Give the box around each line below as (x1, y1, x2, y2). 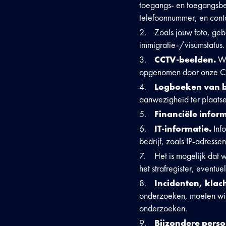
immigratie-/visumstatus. (139, 39, 224, 50)
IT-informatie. (154, 123, 213, 134)
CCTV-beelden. (154, 53, 218, 65)
